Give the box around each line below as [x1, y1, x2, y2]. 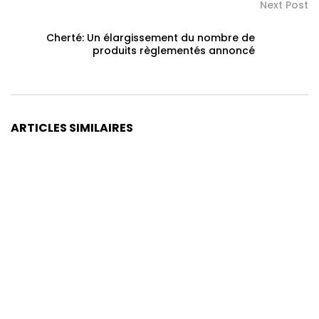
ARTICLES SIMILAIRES [11, 119, 133, 136]
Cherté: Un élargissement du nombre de [46, 30, 255, 45]
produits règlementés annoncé [93, 43, 255, 58]
